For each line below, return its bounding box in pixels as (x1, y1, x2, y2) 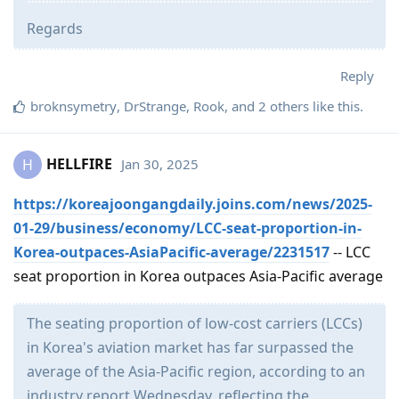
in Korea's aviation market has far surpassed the (27, 338, 354, 358)
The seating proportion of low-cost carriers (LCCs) (27, 313, 362, 334)
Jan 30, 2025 (121, 154, 199, 173)
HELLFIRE (46, 153, 112, 174)
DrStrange (124, 97, 186, 116)
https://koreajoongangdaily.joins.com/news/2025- (13, 194, 372, 215)
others (266, 97, 309, 116)
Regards (27, 19, 83, 39)
